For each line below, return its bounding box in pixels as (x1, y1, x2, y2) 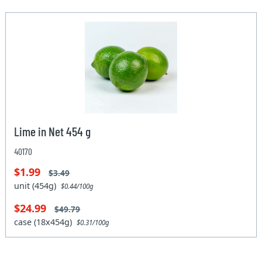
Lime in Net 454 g (14, 123, 91, 139)
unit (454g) (14, 180, 61, 192)
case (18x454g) (14, 216, 77, 228)
